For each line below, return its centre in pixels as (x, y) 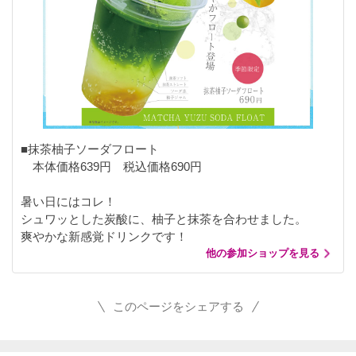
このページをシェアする (178, 307)
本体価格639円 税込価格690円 (111, 167)
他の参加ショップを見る (263, 253)
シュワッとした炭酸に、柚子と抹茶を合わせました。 (164, 219)
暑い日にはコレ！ (68, 202)
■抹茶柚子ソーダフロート (90, 149)
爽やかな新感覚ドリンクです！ (104, 237)
